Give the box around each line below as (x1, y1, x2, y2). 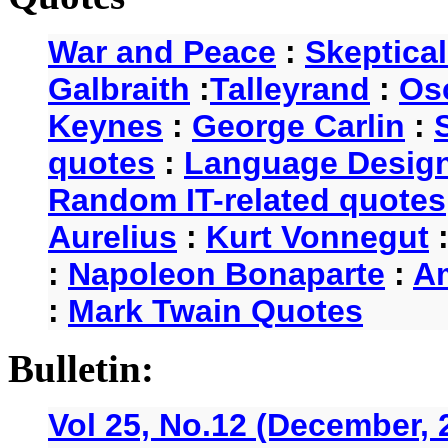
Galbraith (48, 70, 190, 107)
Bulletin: (8, 346, 154, 390)
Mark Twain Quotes (68, 292, 363, 329)
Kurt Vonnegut (206, 218, 429, 255)
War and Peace (48, 33, 276, 70)
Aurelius (48, 218, 177, 255)
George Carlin (192, 107, 405, 144)
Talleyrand (210, 70, 370, 107)
